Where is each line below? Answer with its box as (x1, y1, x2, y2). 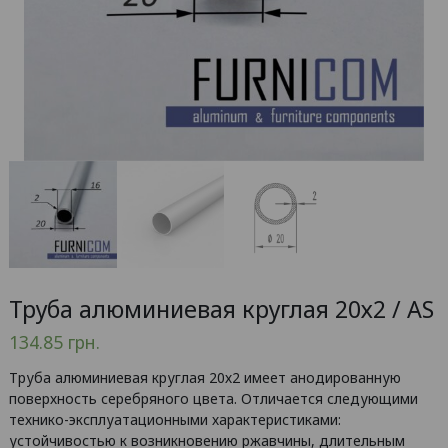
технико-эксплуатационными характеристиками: (9, 410, 341, 430)
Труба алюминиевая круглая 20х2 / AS (9, 293, 434, 326)
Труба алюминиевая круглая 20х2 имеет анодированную (9, 368, 401, 388)
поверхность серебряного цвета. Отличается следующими (9, 389, 418, 409)
